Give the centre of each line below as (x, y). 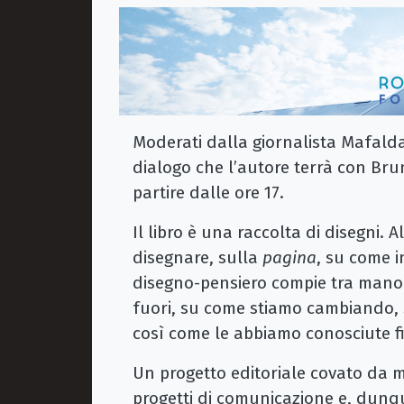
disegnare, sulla (197, 257)
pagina (289, 257)
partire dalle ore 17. (208, 192)
